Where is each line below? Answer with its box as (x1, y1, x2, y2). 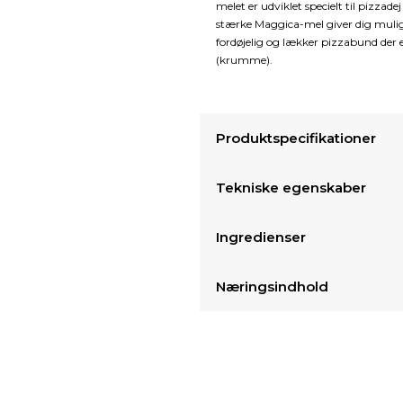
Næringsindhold (216, 278, 328, 296)
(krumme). (216, 53, 273, 67)
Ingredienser (216, 228, 306, 246)
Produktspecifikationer (216, 130, 376, 148)
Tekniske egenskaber (216, 179, 366, 197)
